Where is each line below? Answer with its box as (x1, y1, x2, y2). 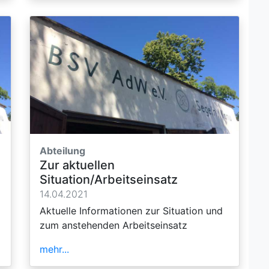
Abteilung (40, 144, 85, 157)
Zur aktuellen (40, 157, 115, 172)
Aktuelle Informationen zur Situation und (40, 204, 223, 217)
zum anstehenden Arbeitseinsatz (40, 219, 187, 231)
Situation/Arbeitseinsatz (40, 172, 178, 187)
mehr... (40, 243, 69, 255)
